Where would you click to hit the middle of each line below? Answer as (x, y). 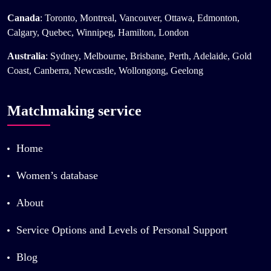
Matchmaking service (74, 111)
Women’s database (57, 176)
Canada (24, 18)
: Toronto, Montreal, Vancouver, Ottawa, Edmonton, (140, 18)
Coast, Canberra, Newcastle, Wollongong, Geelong (105, 71)
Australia (26, 56)
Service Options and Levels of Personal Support (122, 230)
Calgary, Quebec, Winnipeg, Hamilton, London (98, 33)
